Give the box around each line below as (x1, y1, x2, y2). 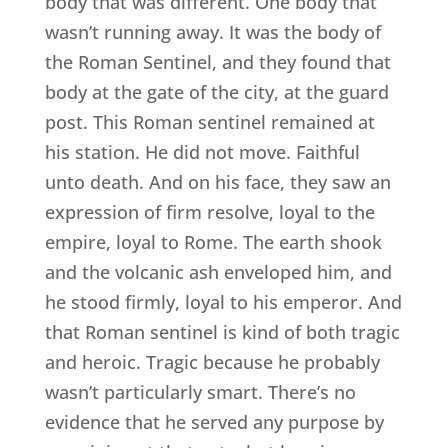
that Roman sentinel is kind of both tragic (44, 320, 400, 345)
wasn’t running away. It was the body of (44, 20, 381, 45)
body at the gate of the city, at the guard (44, 80, 389, 105)
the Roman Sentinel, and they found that (44, 50, 391, 75)
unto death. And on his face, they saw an (44, 170, 391, 195)
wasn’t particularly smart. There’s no (44, 380, 356, 405)
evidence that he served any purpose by (44, 410, 384, 435)
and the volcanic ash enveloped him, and (44, 260, 392, 285)
